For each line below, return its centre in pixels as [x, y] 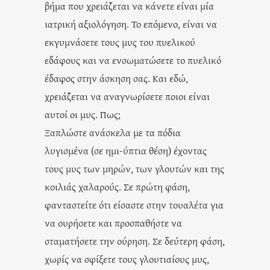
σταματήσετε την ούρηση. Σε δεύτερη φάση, [135, 240]
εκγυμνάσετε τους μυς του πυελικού [120, 42]
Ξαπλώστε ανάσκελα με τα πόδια [113, 132]
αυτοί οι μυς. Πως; [83, 114]
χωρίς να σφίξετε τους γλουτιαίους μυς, [127, 259]
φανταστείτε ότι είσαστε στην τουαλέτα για [134, 204]
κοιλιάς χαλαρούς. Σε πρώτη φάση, [117, 186]
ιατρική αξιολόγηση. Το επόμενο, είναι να [131, 24]
